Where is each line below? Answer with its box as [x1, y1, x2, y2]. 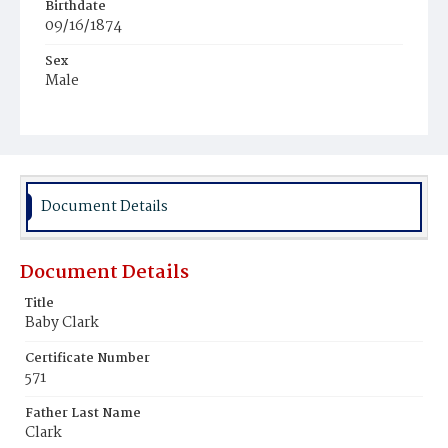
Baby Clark [25, 311, 99, 335]
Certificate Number [25, 348, 150, 369]
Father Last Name [25, 403, 141, 424]
